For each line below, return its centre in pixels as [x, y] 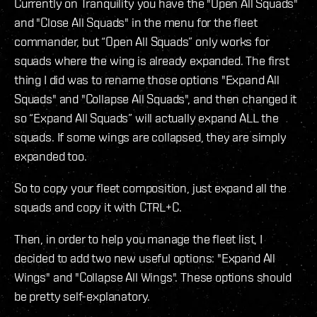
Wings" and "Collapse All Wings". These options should [153, 277]
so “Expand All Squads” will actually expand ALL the [146, 118]
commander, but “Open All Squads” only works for [142, 42]
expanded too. [51, 156]
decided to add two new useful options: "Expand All [145, 258]
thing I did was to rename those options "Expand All [147, 80]
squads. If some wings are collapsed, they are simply [150, 137]
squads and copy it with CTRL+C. [98, 207]
